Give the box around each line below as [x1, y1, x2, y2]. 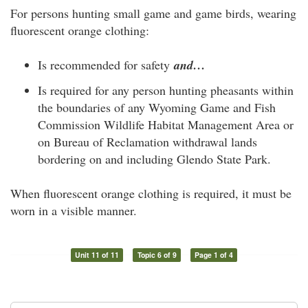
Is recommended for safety [38, 56, 174, 73]
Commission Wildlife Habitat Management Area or [38, 116, 294, 133]
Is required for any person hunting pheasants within [38, 82, 294, 98]
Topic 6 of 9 [137, 250, 177, 260]
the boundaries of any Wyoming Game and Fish [38, 99, 276, 115]
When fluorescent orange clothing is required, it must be [10, 185, 291, 201]
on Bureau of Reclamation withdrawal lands [38, 133, 257, 150]
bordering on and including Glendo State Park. [38, 151, 271, 167]
